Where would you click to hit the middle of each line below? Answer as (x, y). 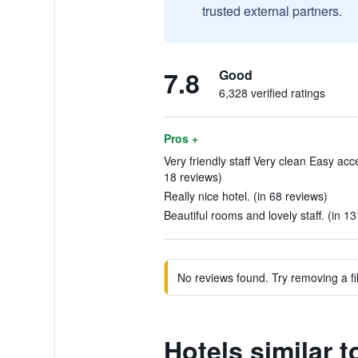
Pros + (181, 138)
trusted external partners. (272, 11)
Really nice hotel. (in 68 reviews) (245, 196)
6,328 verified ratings (272, 93)
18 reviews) (193, 177)
